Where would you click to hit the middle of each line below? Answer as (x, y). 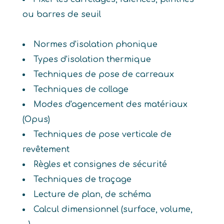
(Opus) (36, 119)
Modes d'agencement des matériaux (110, 104)
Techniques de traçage (82, 179)
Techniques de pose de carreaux (103, 74)
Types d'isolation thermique (92, 59)
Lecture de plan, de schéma (92, 194)
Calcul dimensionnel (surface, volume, (113, 209)
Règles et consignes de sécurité (100, 164)
